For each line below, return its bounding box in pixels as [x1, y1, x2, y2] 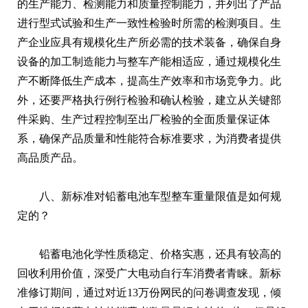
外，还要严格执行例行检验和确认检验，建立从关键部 [17, 93, 281, 106]
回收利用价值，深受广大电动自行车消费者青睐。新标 [17, 267, 281, 279]
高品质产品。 [17, 151, 83, 164]
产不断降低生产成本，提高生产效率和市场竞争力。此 [17, 74, 281, 87]
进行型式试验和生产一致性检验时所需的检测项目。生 [17, 16, 281, 29]
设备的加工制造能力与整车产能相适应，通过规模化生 [17, 55, 281, 67]
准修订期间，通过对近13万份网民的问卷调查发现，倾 [17, 286, 281, 298]
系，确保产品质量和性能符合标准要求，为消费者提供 [17, 132, 281, 144]
